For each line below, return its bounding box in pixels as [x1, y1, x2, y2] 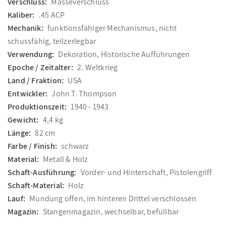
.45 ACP [38, 10, 65, 20]
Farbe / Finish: [8, 141, 57, 151]
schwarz [61, 141, 89, 151]
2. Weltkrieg [77, 62, 118, 73]
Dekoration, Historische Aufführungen [58, 49, 190, 60]
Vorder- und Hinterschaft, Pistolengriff [80, 167, 212, 178]
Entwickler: [8, 88, 48, 99]
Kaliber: [8, 10, 35, 20]
